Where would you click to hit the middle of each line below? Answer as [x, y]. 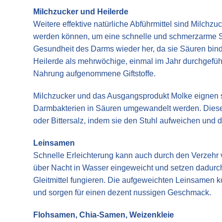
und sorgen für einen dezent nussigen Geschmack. [122, 192]
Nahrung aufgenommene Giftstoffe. [94, 73]
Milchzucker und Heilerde [81, 11]
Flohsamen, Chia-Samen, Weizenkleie [104, 215]
